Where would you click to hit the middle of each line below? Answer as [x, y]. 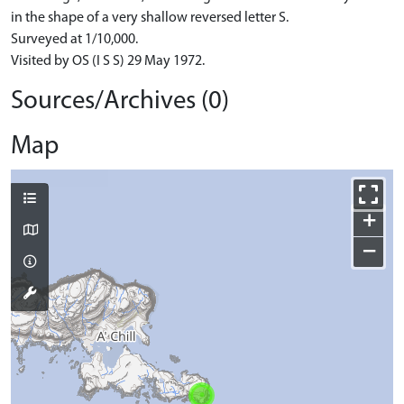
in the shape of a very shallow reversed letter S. [150, 18]
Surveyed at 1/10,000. [74, 39]
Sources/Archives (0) [120, 101]
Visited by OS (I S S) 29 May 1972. [108, 61]
